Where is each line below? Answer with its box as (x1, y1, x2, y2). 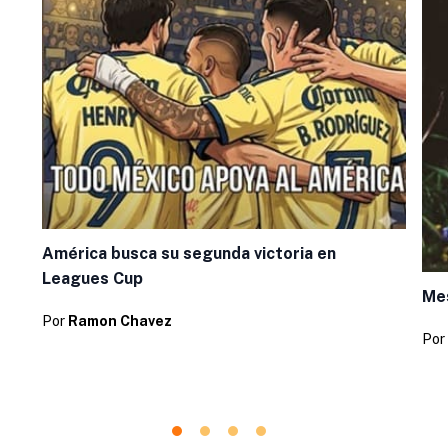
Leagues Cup (42, 268, 143, 288)
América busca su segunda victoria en (42, 243, 336, 263)
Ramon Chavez (68, 312, 172, 329)
